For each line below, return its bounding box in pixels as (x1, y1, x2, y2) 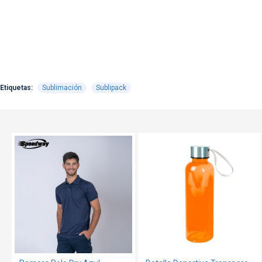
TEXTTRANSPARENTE (18, 137, 120, 150)
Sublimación (42, 83, 82, 92)
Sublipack (96, 83, 126, 92)
